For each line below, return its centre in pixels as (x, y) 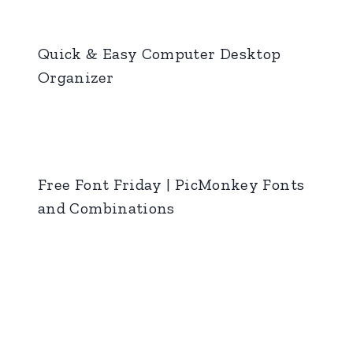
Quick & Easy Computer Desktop (160, 53)
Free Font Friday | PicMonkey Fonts (171, 184)
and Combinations (106, 208)
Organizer (76, 77)
